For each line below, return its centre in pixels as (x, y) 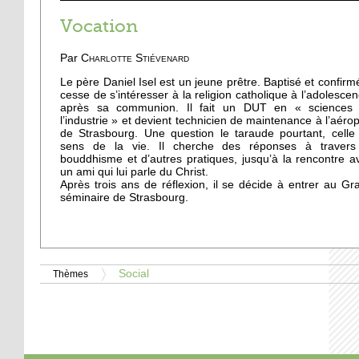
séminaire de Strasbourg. (124, 198)
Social (134, 274)
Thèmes (71, 274)
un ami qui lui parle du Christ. (134, 172)
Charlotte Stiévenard (135, 58)
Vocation (99, 26)
